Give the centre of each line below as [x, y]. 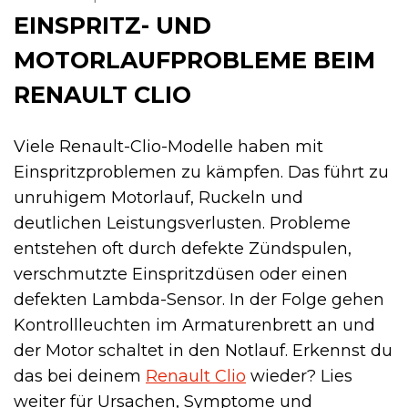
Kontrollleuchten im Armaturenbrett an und [194, 325]
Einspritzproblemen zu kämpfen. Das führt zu [201, 172]
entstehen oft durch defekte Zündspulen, [183, 248]
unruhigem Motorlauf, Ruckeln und [158, 197]
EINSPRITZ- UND [112, 25]
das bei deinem [80, 376]
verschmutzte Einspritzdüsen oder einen [181, 274]
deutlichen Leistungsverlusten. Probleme [182, 223]
